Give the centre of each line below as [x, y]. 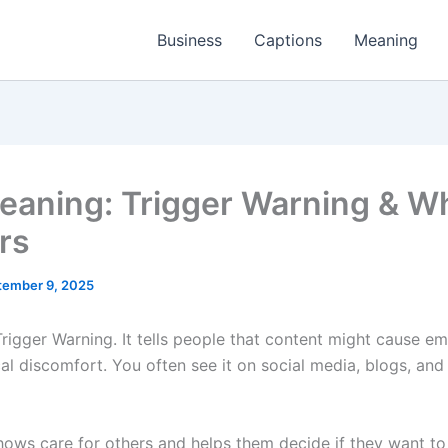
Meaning [386, 40]
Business [189, 40]
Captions [288, 40]
